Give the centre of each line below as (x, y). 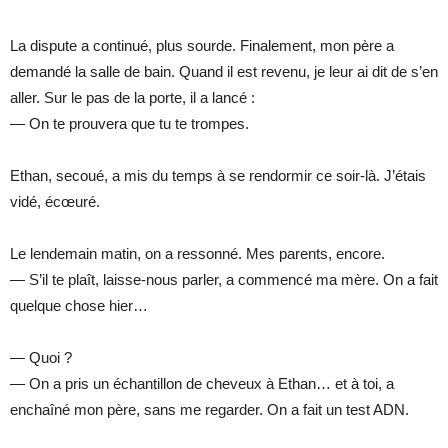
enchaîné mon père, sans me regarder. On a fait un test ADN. (209, 409)
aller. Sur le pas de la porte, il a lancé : (132, 97)
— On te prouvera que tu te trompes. (129, 123)
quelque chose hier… (79, 305)
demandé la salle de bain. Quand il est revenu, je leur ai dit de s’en (224, 71)
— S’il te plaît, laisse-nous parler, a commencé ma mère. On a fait (224, 279)
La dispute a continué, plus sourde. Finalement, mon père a (202, 45)
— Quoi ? (41, 357)
